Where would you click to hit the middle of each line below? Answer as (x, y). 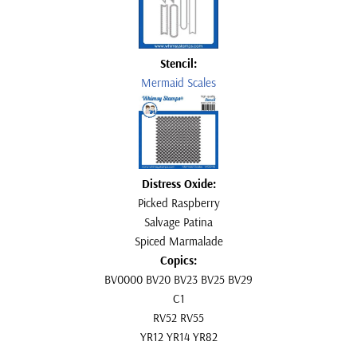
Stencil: (178, 63)
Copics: (178, 260)
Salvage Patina (178, 222)
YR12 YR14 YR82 (178, 336)
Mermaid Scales (178, 82)
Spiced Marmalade (178, 241)
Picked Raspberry (178, 202)
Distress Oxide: (178, 183)
